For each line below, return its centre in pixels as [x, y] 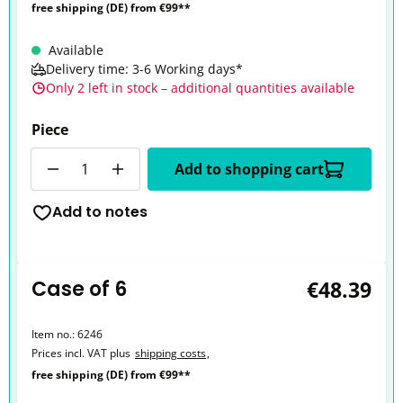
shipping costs [170, 353]
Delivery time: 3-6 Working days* [144, 69]
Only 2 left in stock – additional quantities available [200, 88]
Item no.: [54, 334]
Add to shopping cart [250, 169]
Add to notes [100, 212]
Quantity [60, 157]
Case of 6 [79, 289]
